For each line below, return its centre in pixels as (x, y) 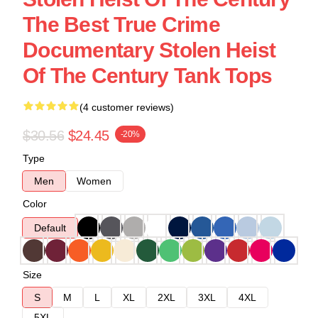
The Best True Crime (121, 24)
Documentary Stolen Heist (149, 50)
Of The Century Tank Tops (147, 76)
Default (50, 228)
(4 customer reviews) (127, 107)
